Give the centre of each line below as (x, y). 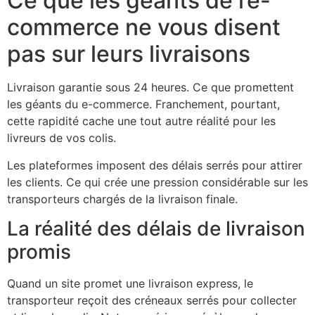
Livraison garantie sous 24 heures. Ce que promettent (150, 88)
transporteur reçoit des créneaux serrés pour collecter (152, 300)
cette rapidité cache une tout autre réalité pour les (141, 121)
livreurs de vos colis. (62, 138)
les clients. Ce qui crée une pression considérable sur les (157, 182)
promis (39, 251)
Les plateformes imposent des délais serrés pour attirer (155, 165)
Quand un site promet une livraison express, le (130, 283)
